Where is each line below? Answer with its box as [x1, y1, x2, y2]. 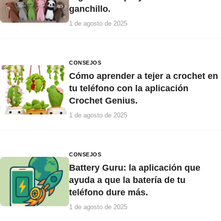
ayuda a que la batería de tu [69, 175, 185, 185]
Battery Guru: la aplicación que [69, 162, 200, 173]
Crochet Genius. [69, 95, 138, 106]
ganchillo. [69, 3, 110, 14]
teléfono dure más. [69, 187, 148, 197]
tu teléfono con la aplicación [69, 83, 188, 93]
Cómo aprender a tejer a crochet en [69, 71, 218, 81]
